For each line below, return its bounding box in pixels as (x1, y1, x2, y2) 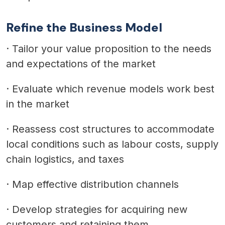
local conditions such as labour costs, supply (6, 138, 218, 150)
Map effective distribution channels (12, 178, 179, 190)
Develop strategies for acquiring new (12, 203, 187, 215)
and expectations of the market (6, 57, 156, 70)
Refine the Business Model (6, 19, 162, 35)
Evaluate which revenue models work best (12, 82, 214, 95)
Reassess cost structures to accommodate (12, 123, 214, 135)
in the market (6, 97, 69, 110)
